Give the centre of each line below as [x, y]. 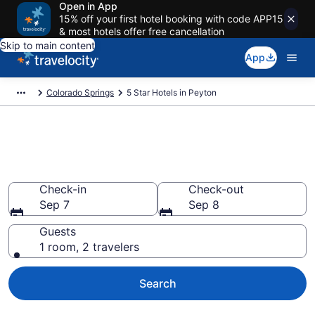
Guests [58, 231]
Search [157, 283]
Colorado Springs [80, 92]
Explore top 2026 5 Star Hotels [151, 148]
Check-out [216, 189]
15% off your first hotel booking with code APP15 [171, 19]
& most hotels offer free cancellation [142, 31]
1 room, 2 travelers [89, 247]
